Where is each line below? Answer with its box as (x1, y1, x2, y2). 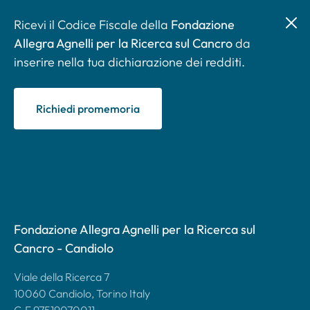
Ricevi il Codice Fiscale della (14, 16, 171, 33)
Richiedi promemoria (36, 101, 140, 116)
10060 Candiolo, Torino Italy (14, 286, 150, 300)
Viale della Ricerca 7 (14, 269, 109, 284)
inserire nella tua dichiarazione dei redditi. (14, 53, 245, 70)
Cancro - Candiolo (14, 239, 113, 256)
